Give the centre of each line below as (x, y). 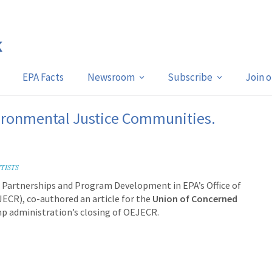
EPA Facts (43, 77)
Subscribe (190, 77)
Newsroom (111, 77)
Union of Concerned (195, 199)
